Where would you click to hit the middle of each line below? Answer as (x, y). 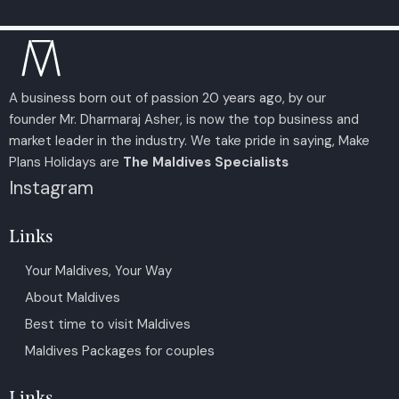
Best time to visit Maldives (108, 324)
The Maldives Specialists (206, 163)
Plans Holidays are (66, 163)
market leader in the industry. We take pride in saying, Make (189, 141)
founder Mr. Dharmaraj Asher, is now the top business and (184, 120)
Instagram (51, 187)
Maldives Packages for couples (120, 350)
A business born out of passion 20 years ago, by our (167, 98)
